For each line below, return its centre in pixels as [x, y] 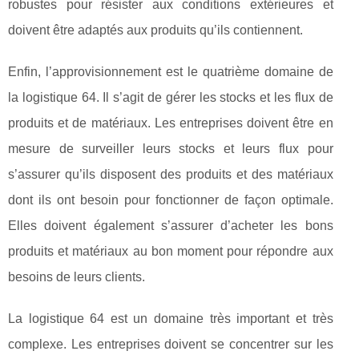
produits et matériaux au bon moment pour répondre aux [171, 251]
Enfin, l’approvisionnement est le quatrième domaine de [171, 72]
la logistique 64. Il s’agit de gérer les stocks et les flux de [171, 97]
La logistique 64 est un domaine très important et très [171, 319]
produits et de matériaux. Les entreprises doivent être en [171, 123]
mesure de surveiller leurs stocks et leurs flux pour [171, 149]
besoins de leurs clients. [77, 277]
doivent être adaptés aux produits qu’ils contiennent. [155, 30]
